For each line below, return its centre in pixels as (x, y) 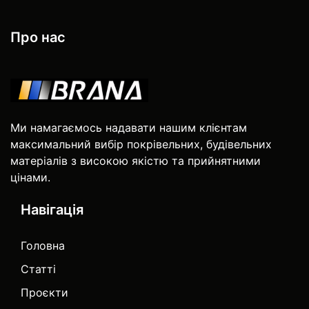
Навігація (52, 209)
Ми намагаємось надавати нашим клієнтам (129, 127)
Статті (38, 269)
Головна (43, 245)
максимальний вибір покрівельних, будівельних (141, 144)
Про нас (38, 37)
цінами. (30, 177)
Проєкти (44, 292)
